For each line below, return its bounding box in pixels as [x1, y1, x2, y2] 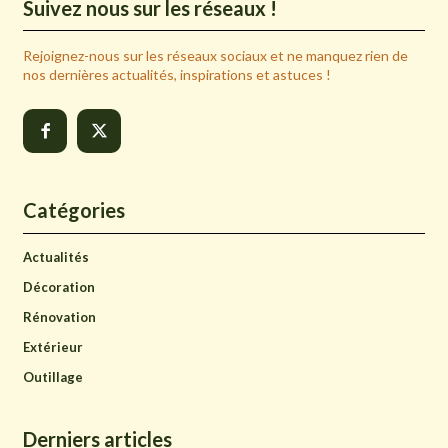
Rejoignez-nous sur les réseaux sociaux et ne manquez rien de [23, 46, 408, 64]
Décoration [23, 279, 95, 296]
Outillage [23, 369, 83, 386]
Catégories [23, 198, 125, 223]
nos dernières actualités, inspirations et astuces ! [23, 65, 331, 83]
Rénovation [23, 309, 96, 326]
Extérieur [23, 339, 83, 356]
